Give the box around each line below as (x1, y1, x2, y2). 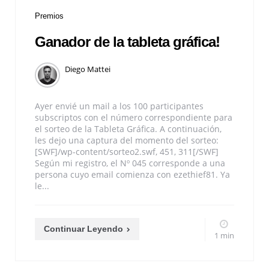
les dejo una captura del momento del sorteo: (35, 134, 219, 147)
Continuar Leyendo (44, 224, 123, 234)
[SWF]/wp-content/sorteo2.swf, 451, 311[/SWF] (35, 146, 219, 158)
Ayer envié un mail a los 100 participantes (35, 100, 204, 112)
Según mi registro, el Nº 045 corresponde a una (35, 157, 225, 169)
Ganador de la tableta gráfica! (35, 33, 220, 50)
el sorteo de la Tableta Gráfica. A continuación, (35, 123, 222, 135)
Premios (35, 11, 64, 20)
